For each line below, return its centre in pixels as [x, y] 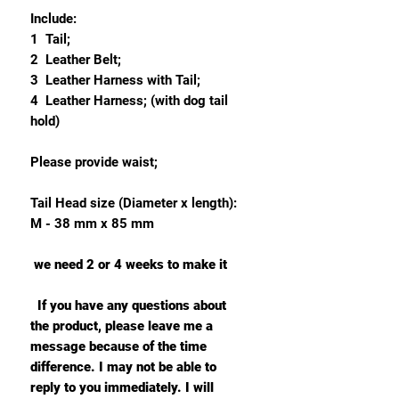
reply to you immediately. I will [122, 388]
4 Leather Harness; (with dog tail [129, 101]
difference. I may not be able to [123, 367]
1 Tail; [54, 40]
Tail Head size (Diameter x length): [134, 204]
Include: [53, 19]
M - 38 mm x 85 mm [92, 224]
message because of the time [118, 347]
